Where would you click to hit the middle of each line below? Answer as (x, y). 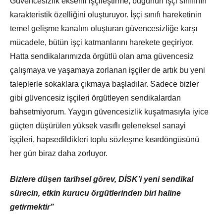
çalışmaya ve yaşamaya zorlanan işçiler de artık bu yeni (108, 70)
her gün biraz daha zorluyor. (59, 154)
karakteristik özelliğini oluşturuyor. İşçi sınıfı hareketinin (106, 15)
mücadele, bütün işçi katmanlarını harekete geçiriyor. (102, 43)
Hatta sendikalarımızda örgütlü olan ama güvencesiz (102, 56)
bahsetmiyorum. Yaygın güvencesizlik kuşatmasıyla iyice (109, 112)
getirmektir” (32, 207)
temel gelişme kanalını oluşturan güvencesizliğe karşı (104, 29)
